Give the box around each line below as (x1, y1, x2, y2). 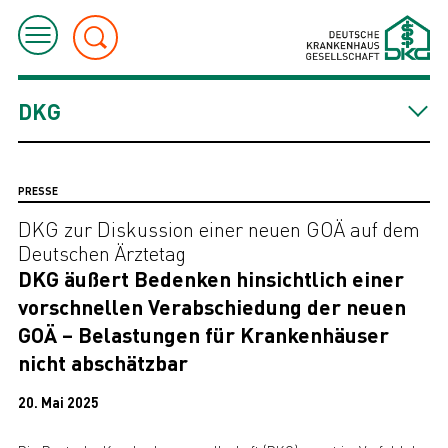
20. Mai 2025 (17, 392, 99, 411)
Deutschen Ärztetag (17, 239, 186, 266)
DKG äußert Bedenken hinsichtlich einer (17, 264, 404, 292)
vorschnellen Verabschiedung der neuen (17, 292, 406, 320)
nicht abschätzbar (17, 348, 188, 376)
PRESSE (17, 184, 58, 197)
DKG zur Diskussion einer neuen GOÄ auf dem (17, 215, 420, 242)
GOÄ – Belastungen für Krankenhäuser (17, 320, 389, 348)
